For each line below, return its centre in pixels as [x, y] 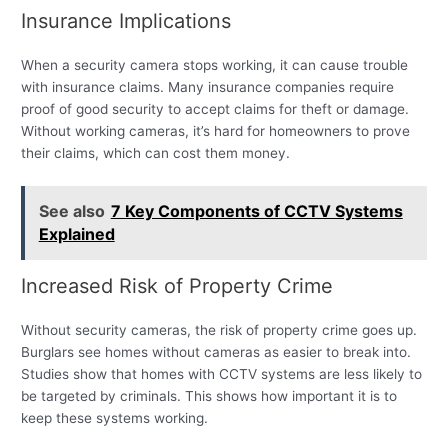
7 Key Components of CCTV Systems [256, 210]
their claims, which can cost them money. [156, 153]
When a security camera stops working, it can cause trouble [215, 65]
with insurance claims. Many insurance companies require [208, 87]
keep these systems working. [115, 418]
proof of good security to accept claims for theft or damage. [215, 109]
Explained [76, 233]
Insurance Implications [126, 21]
